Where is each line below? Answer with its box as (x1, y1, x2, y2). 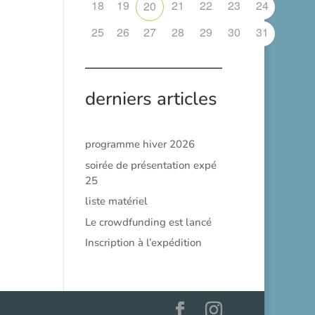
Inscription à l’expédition (84, 236, 202, 250)
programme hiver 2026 (84, 137, 195, 151)
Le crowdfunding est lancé (84, 214, 212, 229)
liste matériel (84, 194, 148, 208)
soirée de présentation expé (84, 157, 217, 172)
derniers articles (84, 86, 217, 111)
